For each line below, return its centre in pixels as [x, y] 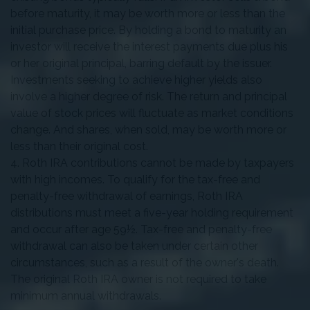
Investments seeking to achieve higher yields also [136, 80]
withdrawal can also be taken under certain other [134, 246]
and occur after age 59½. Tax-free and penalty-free [141, 230]
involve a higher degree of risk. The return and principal [149, 97]
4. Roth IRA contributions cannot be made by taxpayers [152, 163]
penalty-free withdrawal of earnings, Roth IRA [127, 197]
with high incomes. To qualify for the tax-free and [135, 180]
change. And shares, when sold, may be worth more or [148, 130]
